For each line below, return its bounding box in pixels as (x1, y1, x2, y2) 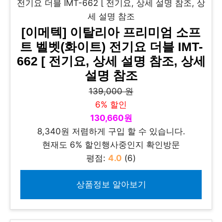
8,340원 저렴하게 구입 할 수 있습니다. (37, 126, 185, 136)
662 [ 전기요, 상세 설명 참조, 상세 (16, 55, 206, 68)
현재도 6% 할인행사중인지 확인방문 (42, 140, 180, 150)
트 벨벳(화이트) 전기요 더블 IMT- (19, 40, 203, 54)
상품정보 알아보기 (76, 179, 146, 189)
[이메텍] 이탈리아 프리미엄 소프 (21, 26, 201, 39)
